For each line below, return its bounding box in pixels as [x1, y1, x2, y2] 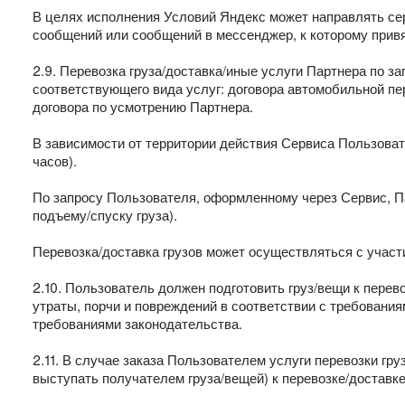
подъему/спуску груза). [33, 205, 177, 224]
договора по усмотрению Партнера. [33, 97, 253, 116]
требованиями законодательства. [33, 314, 242, 333]
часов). [33, 151, 77, 170]
